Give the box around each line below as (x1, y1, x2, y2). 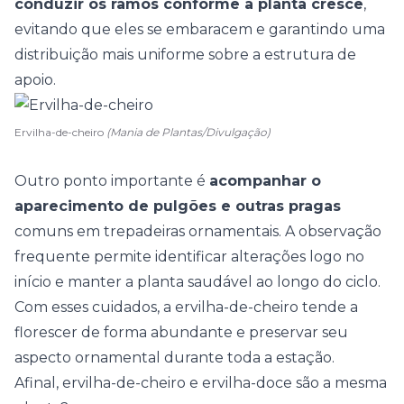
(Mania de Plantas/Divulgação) (106, 125, 271, 139)
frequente (14, 248, 90, 265)
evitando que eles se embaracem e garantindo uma (14, 21, 385, 38)
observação (298, 223, 381, 240)
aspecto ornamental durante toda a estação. (14, 349, 335, 366)
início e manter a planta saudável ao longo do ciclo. (14, 273, 381, 290)
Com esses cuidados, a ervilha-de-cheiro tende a (14, 298, 358, 316)
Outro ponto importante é (14, 172, 209, 189)
